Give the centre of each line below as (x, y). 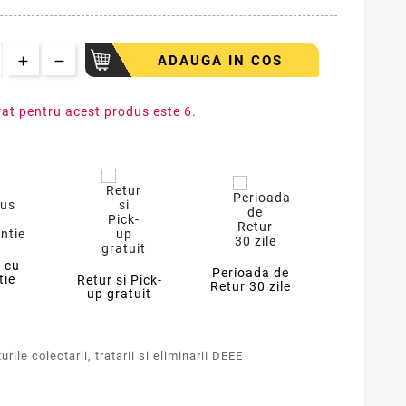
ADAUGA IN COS (220, 60)
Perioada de (251, 273)
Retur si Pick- (119, 280)
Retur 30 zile (251, 287)
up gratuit (119, 294)
